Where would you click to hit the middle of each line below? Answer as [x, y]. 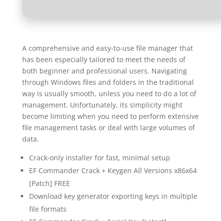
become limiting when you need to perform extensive [110, 116]
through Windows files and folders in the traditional [108, 82]
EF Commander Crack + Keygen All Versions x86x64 [113, 170]
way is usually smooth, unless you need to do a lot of [109, 93]
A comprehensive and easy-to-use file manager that [107, 48]
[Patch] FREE [49, 183]
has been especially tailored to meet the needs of [104, 59]
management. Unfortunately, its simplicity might [102, 105]
